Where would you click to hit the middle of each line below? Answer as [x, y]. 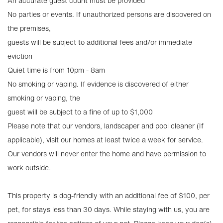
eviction [20, 56]
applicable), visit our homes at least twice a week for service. [105, 140]
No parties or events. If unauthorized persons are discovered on [109, 14]
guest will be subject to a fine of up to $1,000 [80, 112]
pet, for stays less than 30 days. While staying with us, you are [109, 209]
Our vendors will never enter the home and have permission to [107, 154]
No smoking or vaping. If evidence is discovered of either [98, 84]
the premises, [29, 28]
